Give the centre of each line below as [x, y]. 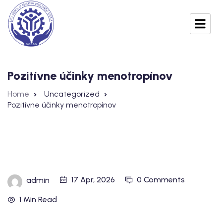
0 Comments [161, 180]
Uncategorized [72, 94]
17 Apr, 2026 [93, 180]
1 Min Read [38, 200]
